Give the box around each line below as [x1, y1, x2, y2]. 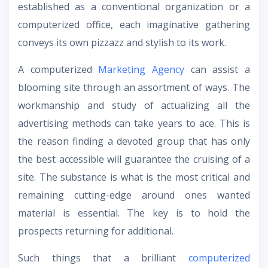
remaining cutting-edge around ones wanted [18, 188, 250, 202]
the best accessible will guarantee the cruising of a [18, 153, 250, 166]
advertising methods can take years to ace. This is [18, 117, 250, 130]
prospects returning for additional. [18, 224, 173, 238]
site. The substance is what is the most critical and [18, 170, 250, 184]
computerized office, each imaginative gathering [18, 18, 250, 32]
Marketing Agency [98, 63, 185, 77]
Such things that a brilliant [18, 251, 188, 265]
